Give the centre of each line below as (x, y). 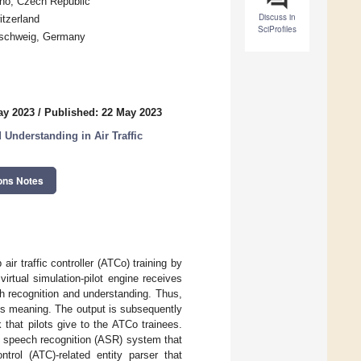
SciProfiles (277, 29)
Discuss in (277, 17)
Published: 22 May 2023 (103, 113)
